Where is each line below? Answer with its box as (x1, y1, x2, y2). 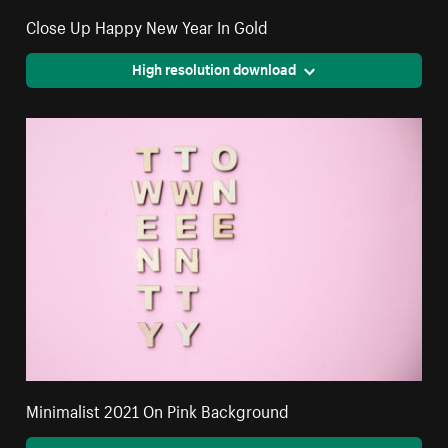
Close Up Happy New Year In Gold (26, 12, 269, 39)
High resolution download (131, 57, 296, 80)
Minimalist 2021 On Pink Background (26, 396, 290, 423)
